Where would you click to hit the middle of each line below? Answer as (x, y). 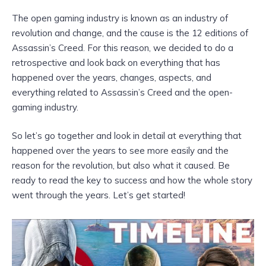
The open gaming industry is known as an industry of (120, 18)
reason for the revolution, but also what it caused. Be (121, 165)
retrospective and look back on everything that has (116, 62)
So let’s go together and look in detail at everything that (127, 136)
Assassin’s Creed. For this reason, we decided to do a (123, 47)
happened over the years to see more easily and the (120, 151)
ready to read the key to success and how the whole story (132, 180)
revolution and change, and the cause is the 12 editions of (130, 33)
